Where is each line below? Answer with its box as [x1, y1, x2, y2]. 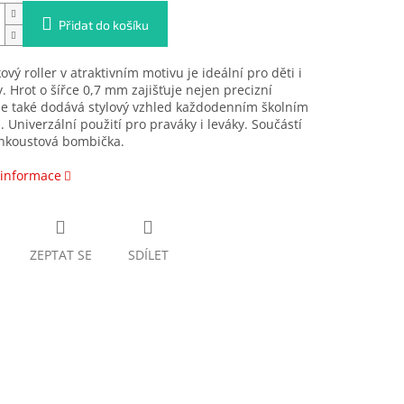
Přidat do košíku [58, 17, 149, 33]
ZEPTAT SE [29, 246, 92, 264]
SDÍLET [127, 246, 169, 264]
